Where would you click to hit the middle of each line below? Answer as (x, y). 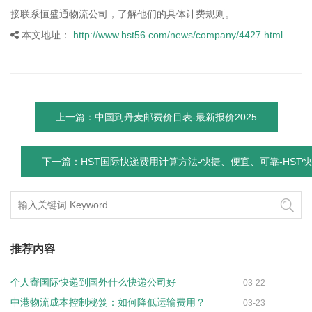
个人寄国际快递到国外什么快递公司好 (93, 282)
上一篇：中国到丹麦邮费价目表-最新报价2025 (156, 117)
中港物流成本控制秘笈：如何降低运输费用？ (108, 302)
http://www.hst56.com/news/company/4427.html (177, 34)
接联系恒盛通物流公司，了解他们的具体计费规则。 (123, 14)
